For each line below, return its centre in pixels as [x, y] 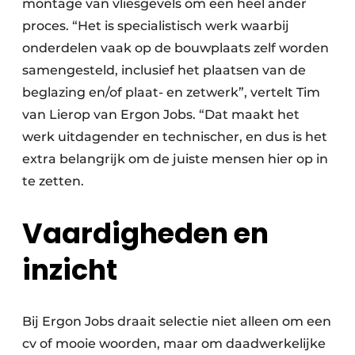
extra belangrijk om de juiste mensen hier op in [175, 159]
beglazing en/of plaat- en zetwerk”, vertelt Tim [171, 92]
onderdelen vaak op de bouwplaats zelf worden [176, 48]
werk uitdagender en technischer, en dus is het [175, 137]
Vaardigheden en [145, 234]
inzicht [70, 270]
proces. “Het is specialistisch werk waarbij [156, 26]
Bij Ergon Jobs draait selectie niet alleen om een [177, 322]
